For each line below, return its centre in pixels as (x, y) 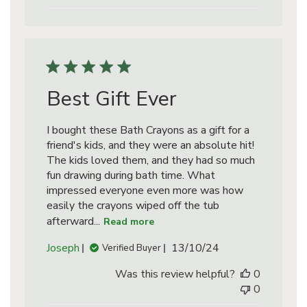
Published (218, 247)
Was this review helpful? (175, 274)
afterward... (73, 221)
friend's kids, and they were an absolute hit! (150, 145)
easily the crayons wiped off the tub (133, 206)
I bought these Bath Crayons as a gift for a (148, 130)
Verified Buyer (131, 248)
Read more (128, 221)
